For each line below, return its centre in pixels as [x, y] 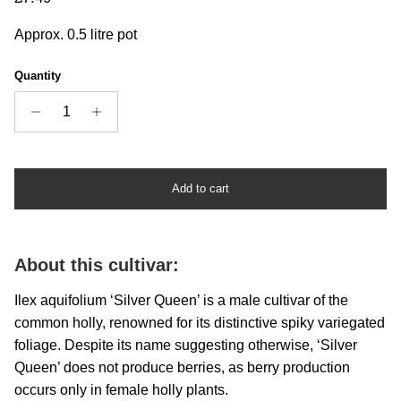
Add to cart [200, 189]
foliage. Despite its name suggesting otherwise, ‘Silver [186, 345]
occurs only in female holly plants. [121, 389]
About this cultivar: [97, 264]
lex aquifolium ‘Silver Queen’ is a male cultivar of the [183, 300]
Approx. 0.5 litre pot [76, 34]
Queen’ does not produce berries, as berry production [182, 367]
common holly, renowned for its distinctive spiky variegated [200, 322]
